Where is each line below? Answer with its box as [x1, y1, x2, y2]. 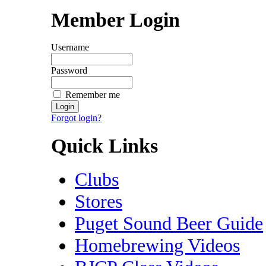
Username [51, 42, 89, 53]
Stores [75, 190, 122, 212]
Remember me [65, 90, 120, 100]
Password [51, 65, 87, 76]
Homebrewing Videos [75, 234, 240, 256]
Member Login [51, 8, 180, 31]
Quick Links [51, 135, 158, 157]
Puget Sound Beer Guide [75, 212, 263, 234]
